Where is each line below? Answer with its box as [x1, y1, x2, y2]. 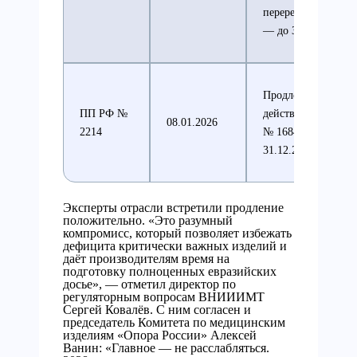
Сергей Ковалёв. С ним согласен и [63, 303, 251, 317]
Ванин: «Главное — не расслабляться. [63, 341, 269, 355]
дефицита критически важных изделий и [63, 239, 287, 253]
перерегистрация [263, 6, 343, 19]
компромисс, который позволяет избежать [63, 226, 292, 241]
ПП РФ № [80, 108, 127, 120]
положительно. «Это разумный [63, 214, 233, 228]
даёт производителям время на [63, 252, 229, 266]
